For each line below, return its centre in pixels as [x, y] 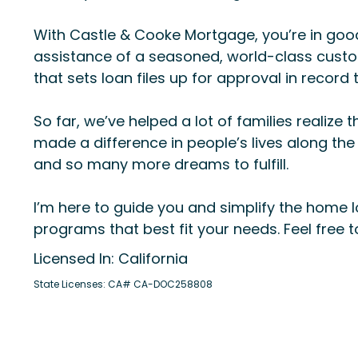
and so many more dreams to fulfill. [161, 164]
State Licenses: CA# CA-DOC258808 [123, 284]
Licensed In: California [111, 259]
